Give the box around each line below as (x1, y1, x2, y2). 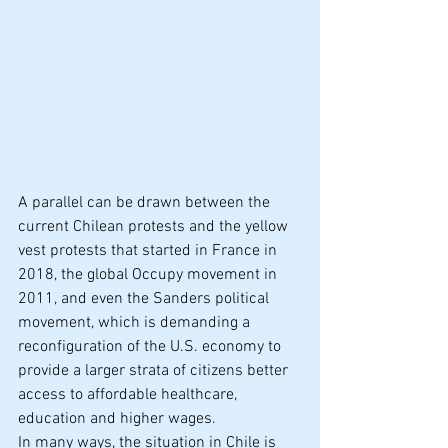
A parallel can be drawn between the (18, 193, 274, 213)
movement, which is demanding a (18, 313, 254, 333)
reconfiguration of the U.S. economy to (18, 337, 285, 357)
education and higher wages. (18, 409, 216, 429)
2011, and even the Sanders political (18, 289, 273, 309)
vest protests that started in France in (18, 241, 281, 261)
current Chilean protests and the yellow (18, 217, 292, 237)
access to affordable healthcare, (18, 385, 241, 405)
